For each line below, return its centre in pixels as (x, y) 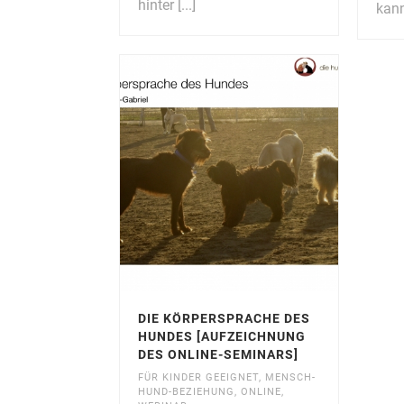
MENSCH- (290, 378)
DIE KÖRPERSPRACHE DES (224, 319)
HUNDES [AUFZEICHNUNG (222, 337)
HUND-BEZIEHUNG (186, 392)
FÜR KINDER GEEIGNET (198, 378)
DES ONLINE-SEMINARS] (218, 355)
